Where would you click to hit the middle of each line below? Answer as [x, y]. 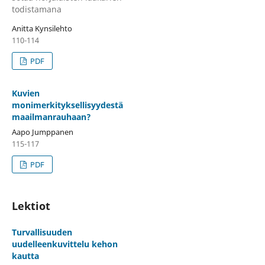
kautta [25, 256]
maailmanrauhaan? [51, 117]
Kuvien [25, 93]
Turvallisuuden [42, 232]
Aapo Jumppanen [42, 132]
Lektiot [31, 206]
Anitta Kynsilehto [42, 29]
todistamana [36, 9]
